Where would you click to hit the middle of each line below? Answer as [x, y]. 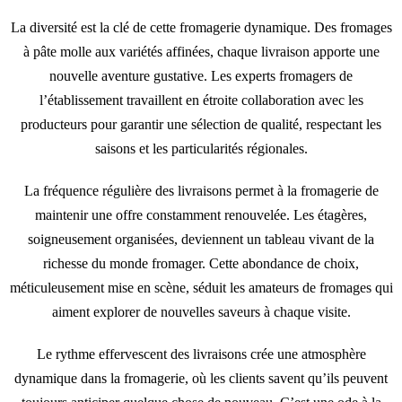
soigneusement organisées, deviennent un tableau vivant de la [201, 239]
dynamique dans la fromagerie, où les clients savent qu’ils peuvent [201, 378]
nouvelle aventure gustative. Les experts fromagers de [201, 75]
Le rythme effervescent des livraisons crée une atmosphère [201, 354]
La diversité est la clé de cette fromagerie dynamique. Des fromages [201, 27]
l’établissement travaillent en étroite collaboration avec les [201, 100]
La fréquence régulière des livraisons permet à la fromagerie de [201, 190]
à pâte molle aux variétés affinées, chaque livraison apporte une [201, 51]
